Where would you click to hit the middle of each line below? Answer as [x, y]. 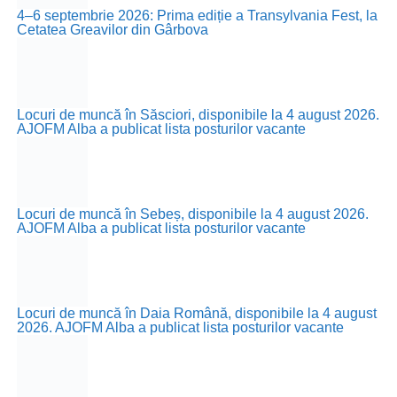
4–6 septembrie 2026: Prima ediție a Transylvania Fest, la [197, 16]
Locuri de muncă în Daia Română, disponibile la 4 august [196, 313]
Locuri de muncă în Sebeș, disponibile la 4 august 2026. [192, 214]
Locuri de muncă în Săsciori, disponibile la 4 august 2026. [198, 115]
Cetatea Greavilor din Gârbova [112, 30]
